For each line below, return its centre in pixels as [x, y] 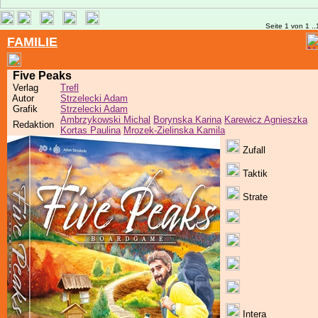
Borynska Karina [187, 120]
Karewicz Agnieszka [266, 120]
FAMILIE [32, 42]
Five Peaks [42, 76]
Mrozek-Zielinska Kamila [174, 130]
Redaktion [31, 125]
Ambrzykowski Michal [105, 120]
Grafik [22, 109]
